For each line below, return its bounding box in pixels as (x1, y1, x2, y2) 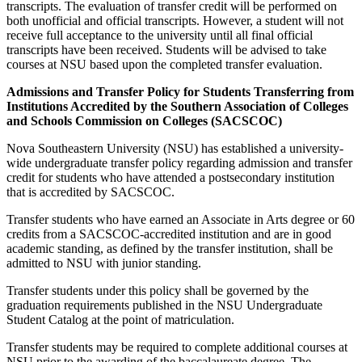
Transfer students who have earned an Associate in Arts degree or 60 (6, 212, 355, 226)
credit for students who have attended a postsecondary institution (6, 170, 335, 184)
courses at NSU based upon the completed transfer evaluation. (6, 57, 322, 71)
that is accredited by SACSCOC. (6, 184, 175, 199)
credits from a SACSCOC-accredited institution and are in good (6, 226, 331, 241)
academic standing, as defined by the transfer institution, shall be (6, 241, 333, 255)
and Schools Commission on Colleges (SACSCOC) (6, 113, 282, 128)
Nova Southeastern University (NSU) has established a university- (6, 141, 343, 155)
